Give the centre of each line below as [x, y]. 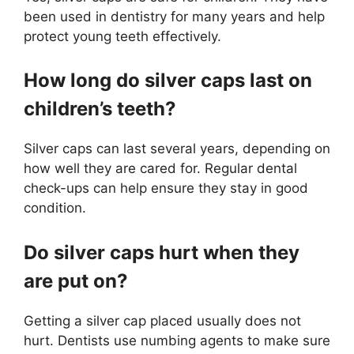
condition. [55, 208]
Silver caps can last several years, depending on [177, 149]
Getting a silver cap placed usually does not [162, 320]
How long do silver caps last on [168, 80]
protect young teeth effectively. [122, 36]
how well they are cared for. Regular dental [160, 168]
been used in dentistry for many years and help [174, 16]
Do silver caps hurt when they [162, 252]
